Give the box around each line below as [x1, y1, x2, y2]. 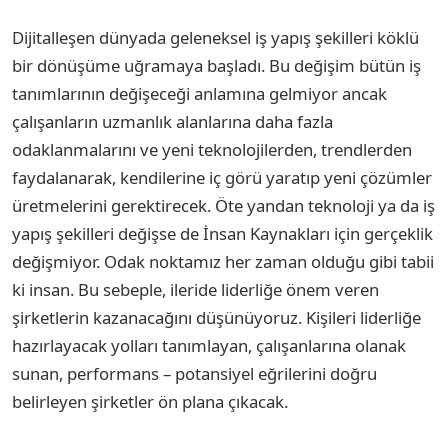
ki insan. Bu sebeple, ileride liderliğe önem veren [12, 277, 379, 301]
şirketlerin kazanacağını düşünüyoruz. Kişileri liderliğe [12, 305, 421, 329]
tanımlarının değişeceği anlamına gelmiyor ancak [12, 81, 387, 105]
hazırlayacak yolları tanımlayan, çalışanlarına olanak [12, 333, 406, 357]
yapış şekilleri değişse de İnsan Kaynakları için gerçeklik [12, 221, 433, 245]
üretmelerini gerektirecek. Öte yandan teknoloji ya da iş [12, 193, 435, 217]
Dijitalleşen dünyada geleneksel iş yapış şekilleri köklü [12, 25, 419, 49]
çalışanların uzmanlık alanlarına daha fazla [12, 109, 333, 133]
